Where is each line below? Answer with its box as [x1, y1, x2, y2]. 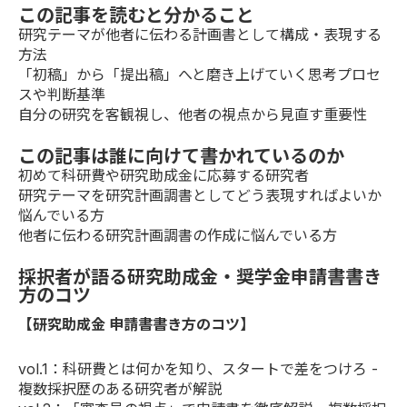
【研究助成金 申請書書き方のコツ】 [18, 315, 254, 334]
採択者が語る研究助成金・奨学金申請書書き [18, 266, 382, 289]
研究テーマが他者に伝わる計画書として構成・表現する [18, 25, 382, 45]
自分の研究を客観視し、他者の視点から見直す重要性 [18, 105, 367, 124]
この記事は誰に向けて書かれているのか [18, 145, 344, 168]
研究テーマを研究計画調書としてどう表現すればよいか [18, 186, 382, 205]
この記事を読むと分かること [18, 5, 254, 27]
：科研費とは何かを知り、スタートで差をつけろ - [48, 360, 378, 379]
